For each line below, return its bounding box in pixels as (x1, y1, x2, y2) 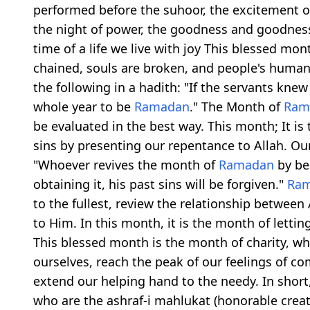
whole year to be (33, 98, 134, 115)
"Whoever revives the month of (33, 156, 219, 173)
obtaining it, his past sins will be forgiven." (33, 175, 287, 192)
